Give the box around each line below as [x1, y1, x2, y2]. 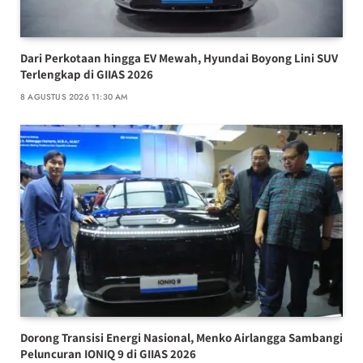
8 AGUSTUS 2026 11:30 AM [20, 91, 128, 104]
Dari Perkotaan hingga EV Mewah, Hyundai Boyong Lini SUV [20, 50, 338, 66]
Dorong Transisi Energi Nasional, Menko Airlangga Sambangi [20, 330, 343, 346]
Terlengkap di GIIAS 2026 [20, 66, 153, 83]
